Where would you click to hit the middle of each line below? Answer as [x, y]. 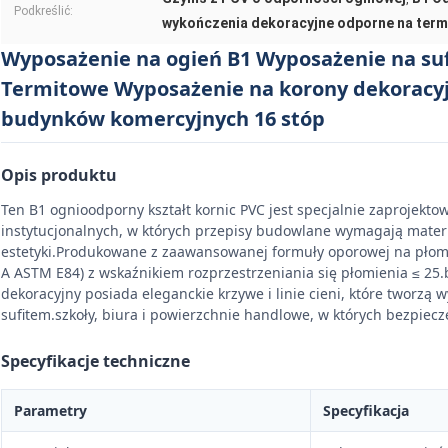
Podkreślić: [43, 10]
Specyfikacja [366, 410]
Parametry [50, 410]
